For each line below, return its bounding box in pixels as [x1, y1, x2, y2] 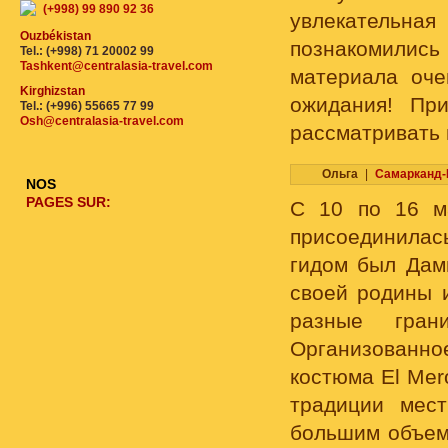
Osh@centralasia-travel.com [20, 114, 184, 128]
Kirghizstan [20, 84, 85, 98]
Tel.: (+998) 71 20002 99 [20, 44, 154, 58]
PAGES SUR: [25, 194, 111, 210]
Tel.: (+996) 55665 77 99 [20, 99, 154, 113]
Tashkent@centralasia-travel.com [20, 59, 213, 73]
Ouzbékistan [20, 29, 91, 43]
